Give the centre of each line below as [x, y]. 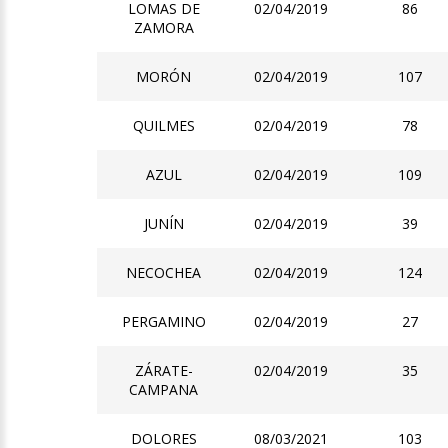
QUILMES [163, 126]
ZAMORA [163, 28]
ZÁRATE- [163, 371]
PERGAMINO [163, 322]
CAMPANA [164, 390]
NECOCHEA [164, 273]
